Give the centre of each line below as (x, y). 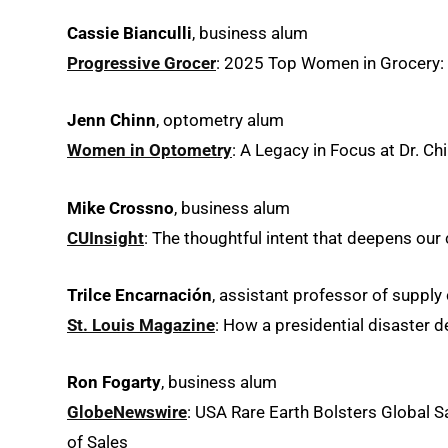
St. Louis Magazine (141, 324)
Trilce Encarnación (139, 294)
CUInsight (105, 237)
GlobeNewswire (127, 411)
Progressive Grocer (141, 63)
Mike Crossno (120, 207)
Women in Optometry (149, 150)
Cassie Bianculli (129, 33)
